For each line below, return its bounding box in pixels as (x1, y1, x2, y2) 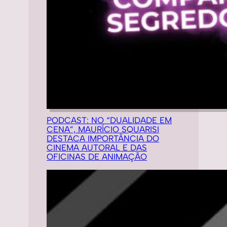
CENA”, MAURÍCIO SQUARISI (47, 124, 159, 134)
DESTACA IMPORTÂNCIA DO (47, 133, 159, 143)
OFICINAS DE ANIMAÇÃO (47, 151, 147, 162)
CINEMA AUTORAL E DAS (47, 142, 147, 153)
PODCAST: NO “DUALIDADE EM (47, 115, 172, 125)
